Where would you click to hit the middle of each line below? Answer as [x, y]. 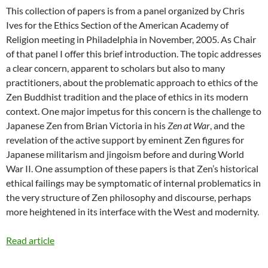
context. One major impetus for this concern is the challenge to [134, 111]
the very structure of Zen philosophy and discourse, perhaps [129, 197]
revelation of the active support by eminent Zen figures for [125, 139]
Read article [30, 240]
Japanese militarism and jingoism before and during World [125, 154]
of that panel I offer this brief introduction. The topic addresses [134, 53]
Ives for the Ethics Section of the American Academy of [117, 25]
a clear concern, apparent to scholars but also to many [115, 68]
